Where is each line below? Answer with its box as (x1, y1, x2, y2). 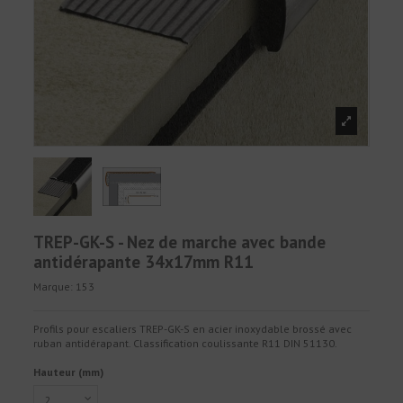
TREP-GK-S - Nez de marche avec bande (33, 230, 327, 253)
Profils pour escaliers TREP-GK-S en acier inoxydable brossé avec (33, 322, 353, 336)
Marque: (33, 280, 74, 294)
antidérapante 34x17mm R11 (33, 250, 255, 273)
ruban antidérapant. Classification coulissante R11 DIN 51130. (33, 336, 338, 351)
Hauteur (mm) (33, 364, 104, 379)
